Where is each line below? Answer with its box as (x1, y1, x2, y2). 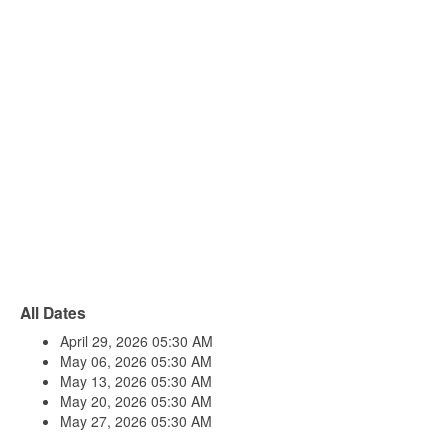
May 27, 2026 (60, 411, 151, 431)
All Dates (20, 301, 86, 324)
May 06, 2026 (60, 351, 151, 371)
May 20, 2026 (60, 391, 151, 411)
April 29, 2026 (60, 331, 152, 351)
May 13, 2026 (60, 371, 151, 391)
